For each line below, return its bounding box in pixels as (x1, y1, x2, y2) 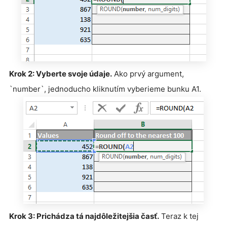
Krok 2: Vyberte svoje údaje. (9, 68, 112, 79)
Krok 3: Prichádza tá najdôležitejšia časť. (9, 211, 159, 221)
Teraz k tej (159, 211, 199, 221)
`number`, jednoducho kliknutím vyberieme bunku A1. (9, 84, 201, 94)
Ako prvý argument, (112, 68, 184, 79)
